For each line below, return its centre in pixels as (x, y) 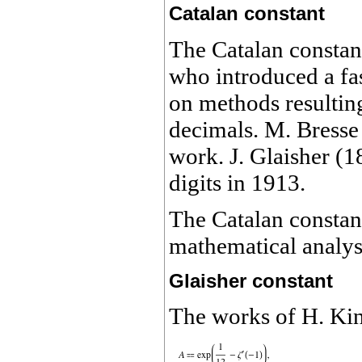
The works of (235, 316)
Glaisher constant (251, 280)
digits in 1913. (237, 182)
